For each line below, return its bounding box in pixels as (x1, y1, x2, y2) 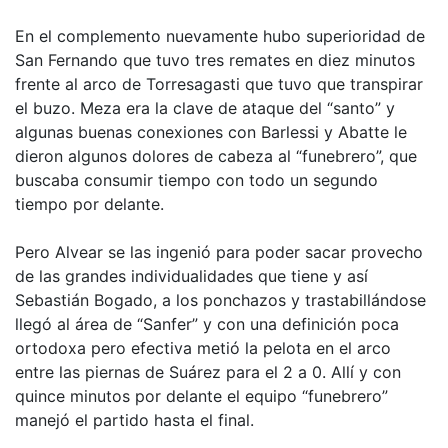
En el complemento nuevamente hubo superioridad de (15, 26, 425, 47)
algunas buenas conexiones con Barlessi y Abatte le (15, 122, 407, 143)
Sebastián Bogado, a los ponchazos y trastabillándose (15, 290, 426, 311)
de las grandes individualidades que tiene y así (15, 266, 368, 287)
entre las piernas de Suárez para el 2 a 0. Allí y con (15, 362, 401, 383)
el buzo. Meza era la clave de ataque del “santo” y (15, 98, 395, 119)
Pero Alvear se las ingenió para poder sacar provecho (15, 242, 423, 263)
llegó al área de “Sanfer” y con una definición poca (15, 314, 399, 335)
